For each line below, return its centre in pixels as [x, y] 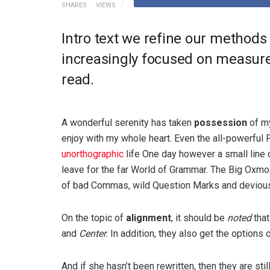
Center [93, 233]
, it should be [199, 218]
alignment [149, 218]
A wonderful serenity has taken [128, 122]
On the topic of [94, 218]
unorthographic [93, 154]
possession [221, 122]
